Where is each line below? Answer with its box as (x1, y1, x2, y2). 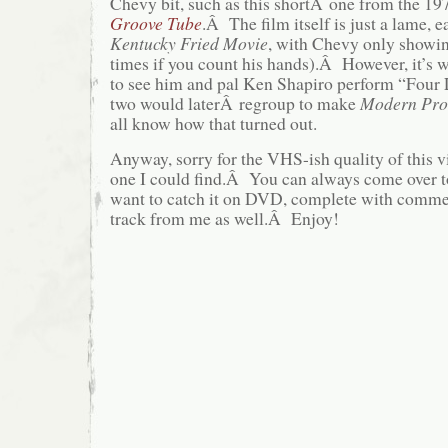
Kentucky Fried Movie (110, 31, 268, 56)
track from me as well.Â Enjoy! (110, 205, 339, 230)
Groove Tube (110, 11, 202, 36)
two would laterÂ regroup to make (110, 91, 360, 116)
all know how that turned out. (110, 111, 317, 136)
